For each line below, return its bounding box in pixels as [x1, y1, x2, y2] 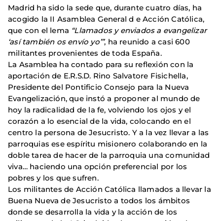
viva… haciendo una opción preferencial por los [8, 162, 187, 172]
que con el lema [8, 26, 72, 36]
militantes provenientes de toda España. [8, 48, 164, 58]
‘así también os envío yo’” [8, 37, 105, 47]
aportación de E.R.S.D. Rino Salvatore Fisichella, [8, 71, 188, 81]
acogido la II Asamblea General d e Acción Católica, [8, 14, 205, 24]
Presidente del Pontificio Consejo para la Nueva [8, 82, 189, 92]
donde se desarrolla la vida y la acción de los [8, 207, 178, 217]
